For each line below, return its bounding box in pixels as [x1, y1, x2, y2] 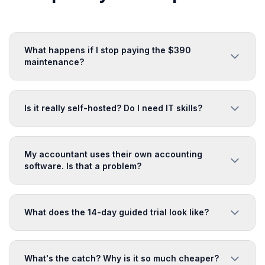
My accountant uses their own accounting [24, 149, 202, 159]
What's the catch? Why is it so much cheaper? [24, 253, 219, 263]
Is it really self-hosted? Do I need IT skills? [24, 103, 202, 113]
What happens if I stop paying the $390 [24, 45, 191, 55]
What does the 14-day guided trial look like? [24, 207, 209, 217]
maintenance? [24, 57, 84, 67]
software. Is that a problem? [24, 161, 141, 171]
